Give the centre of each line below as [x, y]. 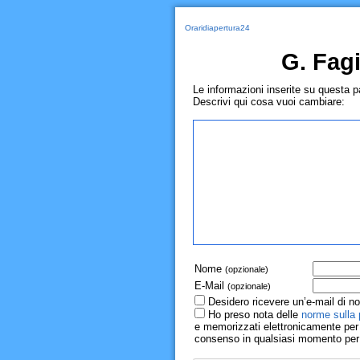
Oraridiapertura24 [217, 28]
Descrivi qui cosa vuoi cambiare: [268, 102]
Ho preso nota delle [254, 315]
